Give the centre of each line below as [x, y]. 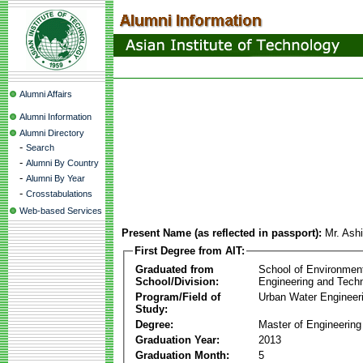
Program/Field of [178, 297]
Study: [152, 309]
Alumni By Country [62, 163]
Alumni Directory [52, 133]
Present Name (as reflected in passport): [222, 233]
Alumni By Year [56, 178]
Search [40, 147]
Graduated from [175, 269]
